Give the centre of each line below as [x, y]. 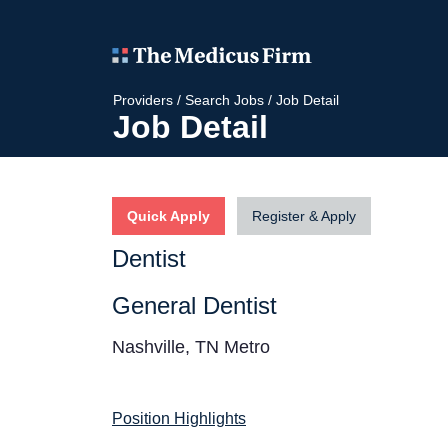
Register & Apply [304, 215]
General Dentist [194, 305]
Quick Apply [168, 215]
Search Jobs [224, 99]
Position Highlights [179, 418]
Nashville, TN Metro [191, 346]
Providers [143, 99]
